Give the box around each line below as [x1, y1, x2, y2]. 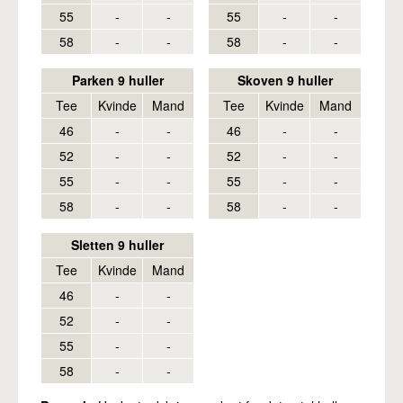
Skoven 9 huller [237, 71, 333, 89]
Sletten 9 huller [71, 236, 164, 254]
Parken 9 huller [71, 71, 164, 89]
